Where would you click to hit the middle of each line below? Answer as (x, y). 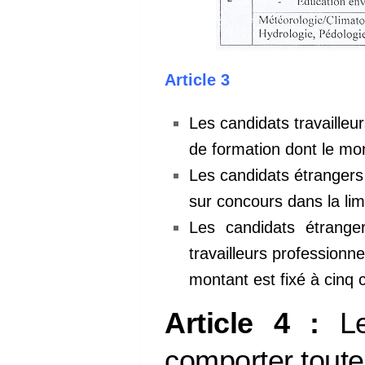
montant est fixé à (257, 279)
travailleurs (231, 253)
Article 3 (197, 80)
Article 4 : (242, 323)
